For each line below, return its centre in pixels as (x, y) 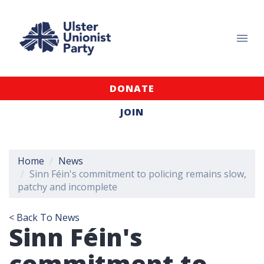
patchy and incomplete (67, 187)
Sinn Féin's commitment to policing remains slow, (138, 174)
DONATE (132, 88)
